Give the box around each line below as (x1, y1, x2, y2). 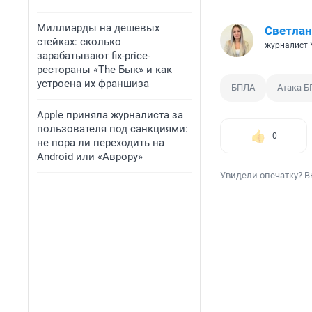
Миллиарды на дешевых (37, 22, 159, 34)
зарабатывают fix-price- (37, 49, 150, 62)
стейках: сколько (37, 36, 121, 48)
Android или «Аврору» (37, 150, 143, 163)
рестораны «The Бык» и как (37, 63, 172, 76)
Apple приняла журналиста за (37, 109, 183, 121)
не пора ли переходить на (37, 136, 164, 149)
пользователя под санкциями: (37, 123, 188, 135)
